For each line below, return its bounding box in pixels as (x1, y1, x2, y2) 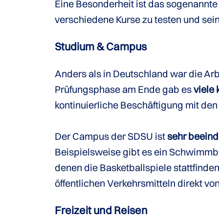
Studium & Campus (55, 40, 147, 53)
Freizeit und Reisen (55, 203, 148, 217)
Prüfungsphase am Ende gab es (55, 83, 194, 95)
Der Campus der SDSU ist (55, 130, 167, 142)
